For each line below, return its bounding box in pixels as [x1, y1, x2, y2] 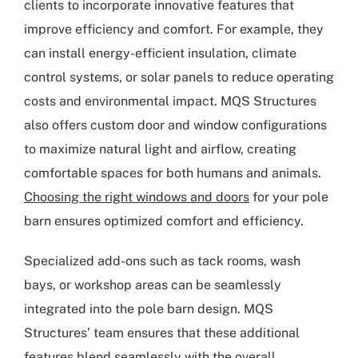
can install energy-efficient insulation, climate [24, 46, 296, 62]
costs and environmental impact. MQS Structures [24, 93, 316, 109]
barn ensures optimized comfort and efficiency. [24, 213, 304, 229]
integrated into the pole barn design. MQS [24, 301, 273, 317]
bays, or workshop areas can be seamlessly [24, 277, 281, 293]
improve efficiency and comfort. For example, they [24, 22, 324, 38]
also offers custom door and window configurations [24, 117, 327, 133]
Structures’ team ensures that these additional [24, 325, 300, 341]
